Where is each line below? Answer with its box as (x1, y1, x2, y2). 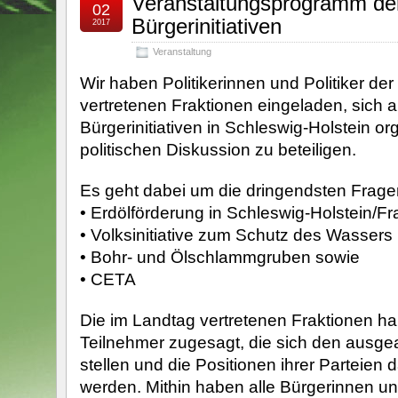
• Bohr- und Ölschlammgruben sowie (79, 247, 360, 267)
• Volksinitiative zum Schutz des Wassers (79, 225, 393, 245)
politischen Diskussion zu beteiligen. (79, 139, 356, 160)
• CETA (79, 269, 136, 290)
